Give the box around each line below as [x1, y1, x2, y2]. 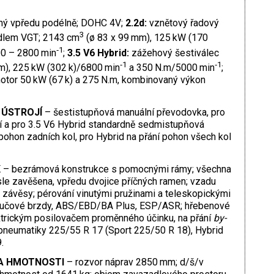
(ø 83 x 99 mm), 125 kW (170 [83, 32, 210, 44]
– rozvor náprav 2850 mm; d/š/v [66, 256, 204, 268]
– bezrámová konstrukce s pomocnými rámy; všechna [2, 163, 231, 175]
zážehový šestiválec [131, 46, 219, 59]
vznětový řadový [149, 17, 219, 29]
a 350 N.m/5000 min [126, 61, 215, 73]
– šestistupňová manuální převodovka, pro [44, 106, 225, 118]
